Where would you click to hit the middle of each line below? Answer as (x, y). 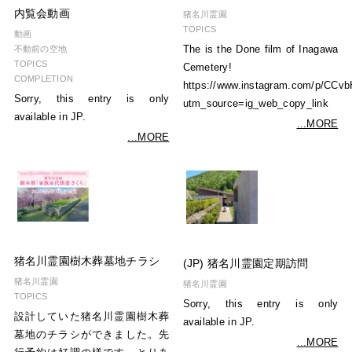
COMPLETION (44, 79)
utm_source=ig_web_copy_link (255, 104)
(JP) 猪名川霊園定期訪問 (246, 264)
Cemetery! (207, 68)
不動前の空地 (40, 49)
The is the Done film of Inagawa (260, 50)
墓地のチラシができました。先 (92, 334)
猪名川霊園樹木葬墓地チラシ (87, 261)
